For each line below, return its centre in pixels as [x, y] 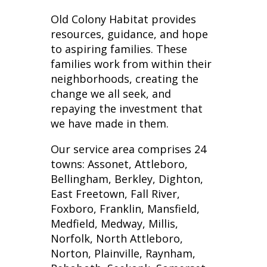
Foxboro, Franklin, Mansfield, [125, 208]
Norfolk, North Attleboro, [117, 238]
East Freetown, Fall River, [115, 193]
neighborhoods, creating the [124, 78]
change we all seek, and [111, 93]
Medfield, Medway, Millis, [114, 223]
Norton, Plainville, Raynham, [123, 253]
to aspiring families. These [119, 49]
